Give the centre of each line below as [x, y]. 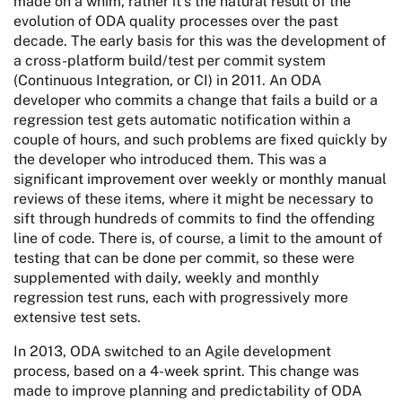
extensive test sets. [77, 317]
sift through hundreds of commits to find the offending [194, 218]
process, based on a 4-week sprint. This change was [186, 371]
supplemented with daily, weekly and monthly [166, 277]
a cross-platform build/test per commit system [170, 60]
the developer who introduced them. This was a [170, 159]
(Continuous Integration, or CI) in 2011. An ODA [167, 80]
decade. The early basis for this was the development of [200, 40]
